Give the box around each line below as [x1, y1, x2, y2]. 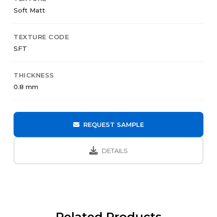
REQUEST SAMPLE [83, 121, 144, 129]
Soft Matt [14, 6, 45, 15]
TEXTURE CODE [14, 33, 69, 41]
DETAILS [102, 147, 128, 155]
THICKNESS [14, 71, 54, 79]
